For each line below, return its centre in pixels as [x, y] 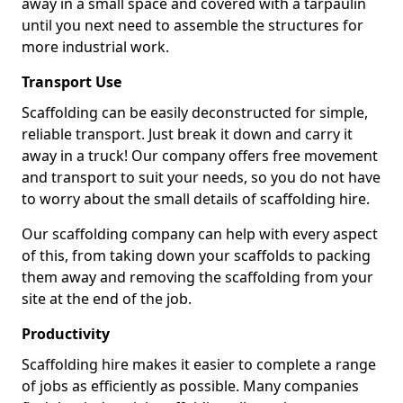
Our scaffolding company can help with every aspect [200, 234]
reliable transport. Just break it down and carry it [187, 134]
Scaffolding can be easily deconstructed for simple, [195, 112]
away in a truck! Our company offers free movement [200, 156]
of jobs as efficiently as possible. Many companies [190, 386]
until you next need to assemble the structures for [193, 25]
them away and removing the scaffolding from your [197, 277]
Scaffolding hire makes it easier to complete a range [199, 364]
